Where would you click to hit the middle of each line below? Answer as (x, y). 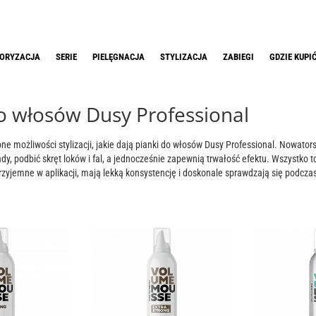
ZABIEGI (238, 57)
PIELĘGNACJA (119, 57)
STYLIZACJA (184, 57)
